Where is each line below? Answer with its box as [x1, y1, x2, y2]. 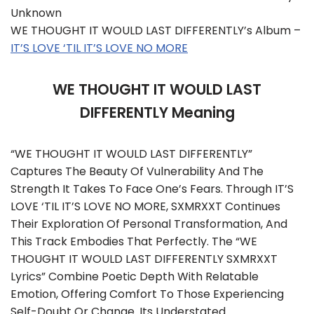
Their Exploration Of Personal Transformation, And [11, 216, 287, 232]
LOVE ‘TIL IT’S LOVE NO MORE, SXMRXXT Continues [11, 198, 280, 214]
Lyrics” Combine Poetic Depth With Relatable [11, 268, 259, 285]
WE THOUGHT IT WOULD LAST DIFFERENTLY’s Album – [11, 22, 301, 39]
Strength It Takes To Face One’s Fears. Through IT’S [11, 181, 294, 197]
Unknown [11, 5, 62, 21]
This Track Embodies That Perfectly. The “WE [11, 233, 257, 250]
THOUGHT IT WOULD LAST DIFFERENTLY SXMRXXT [11, 251, 278, 267]
